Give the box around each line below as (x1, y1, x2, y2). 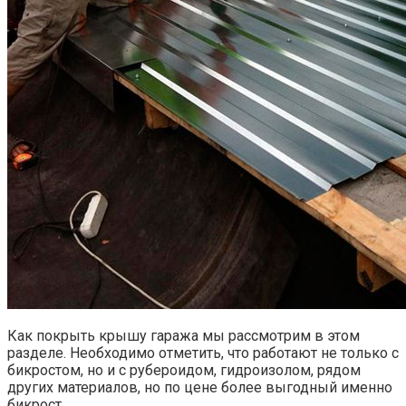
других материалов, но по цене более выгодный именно (7, 378, 392, 396)
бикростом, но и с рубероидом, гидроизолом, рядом (7, 361, 361, 379)
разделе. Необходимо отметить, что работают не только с (7, 343, 399, 362)
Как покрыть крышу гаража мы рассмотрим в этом (7, 326, 360, 344)
